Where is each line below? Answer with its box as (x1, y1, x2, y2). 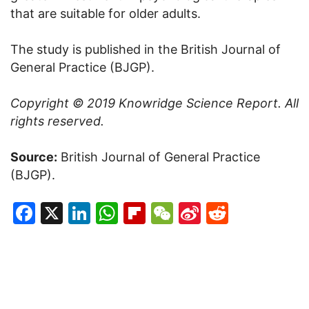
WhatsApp (118, 199, 227, 226)
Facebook (35, 199, 138, 226)
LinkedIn (90, 199, 178, 226)
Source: (10, 149, 57, 164)
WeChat (173, 199, 255, 226)
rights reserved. (10, 113, 104, 128)
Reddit (228, 199, 297, 226)
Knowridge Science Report (119, 95, 278, 110)
